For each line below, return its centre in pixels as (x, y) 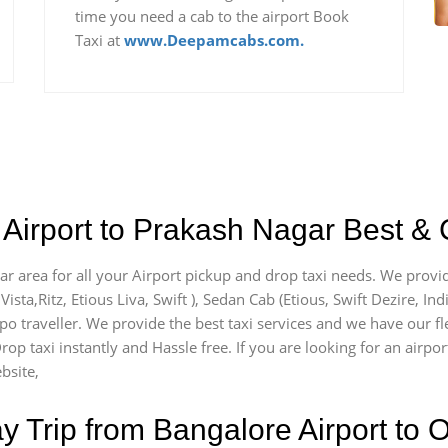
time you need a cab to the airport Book (212, 16)
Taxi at (99, 40)
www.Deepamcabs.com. (214, 40)
